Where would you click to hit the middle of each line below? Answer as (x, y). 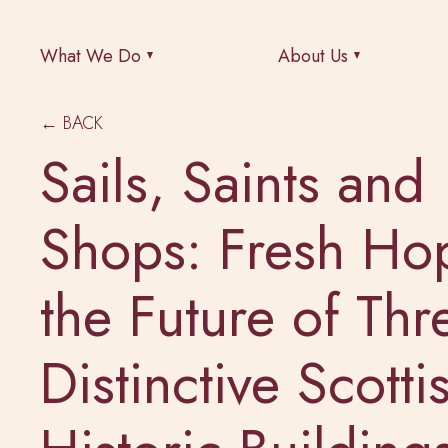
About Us (313, 55)
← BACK (71, 122)
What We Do (90, 55)
